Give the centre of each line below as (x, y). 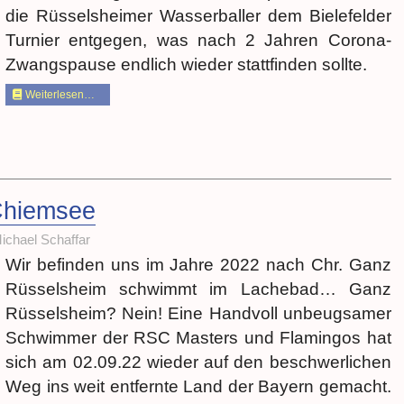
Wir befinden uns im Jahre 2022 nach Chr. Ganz (198, 264)
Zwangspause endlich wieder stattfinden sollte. (187, 64)
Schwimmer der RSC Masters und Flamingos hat (198, 337)
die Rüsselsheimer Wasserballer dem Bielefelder (198, 15)
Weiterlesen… (59, 94)
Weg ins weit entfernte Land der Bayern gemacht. (198, 386)
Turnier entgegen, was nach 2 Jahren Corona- (198, 40)
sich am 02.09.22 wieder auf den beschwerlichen (198, 362)
